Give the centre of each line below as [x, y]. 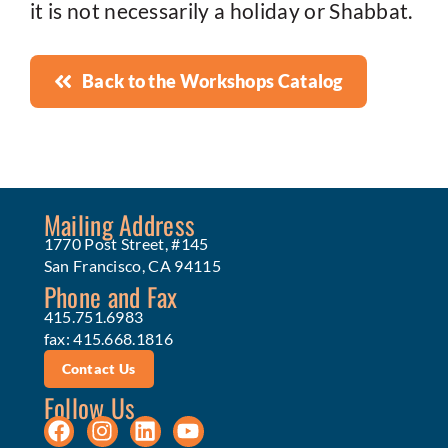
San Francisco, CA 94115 [132, 266]
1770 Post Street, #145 [126, 244]
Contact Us [98, 368]
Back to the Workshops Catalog [212, 81]
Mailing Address [119, 223]
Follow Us [89, 406]
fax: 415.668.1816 [108, 338]
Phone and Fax [110, 296]
